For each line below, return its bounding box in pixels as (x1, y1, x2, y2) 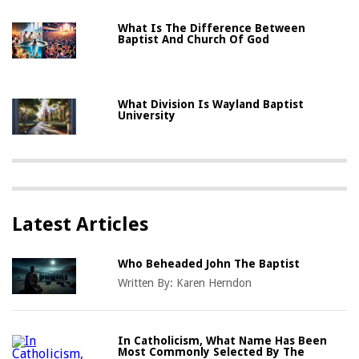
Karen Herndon (176, 276, 252, 290)
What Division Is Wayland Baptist (118, 98, 305, 111)
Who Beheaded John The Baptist (118, 257, 301, 271)
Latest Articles (12, 213, 148, 236)
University (118, 109, 176, 123)
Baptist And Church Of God (118, 33, 270, 46)
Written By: (118, 276, 177, 290)
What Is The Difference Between (118, 22, 306, 35)
